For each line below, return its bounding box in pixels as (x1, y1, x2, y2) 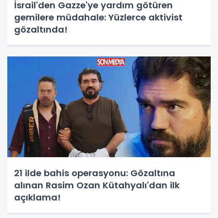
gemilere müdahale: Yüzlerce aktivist (14, 11, 182, 23)
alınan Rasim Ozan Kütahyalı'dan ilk (14, 179, 180, 191)
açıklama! (14, 191, 61, 203)
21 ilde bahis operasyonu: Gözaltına (14, 166, 175, 179)
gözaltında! (14, 23, 68, 36)
